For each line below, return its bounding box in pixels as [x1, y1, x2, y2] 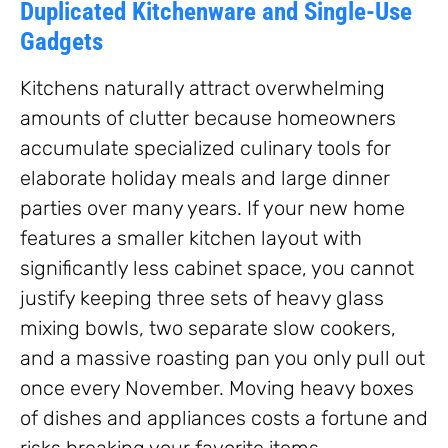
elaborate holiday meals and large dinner [20, 166, 390, 191]
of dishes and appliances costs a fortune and [20, 406, 428, 431]
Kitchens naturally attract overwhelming [20, 76, 385, 101]
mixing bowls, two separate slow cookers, [20, 316, 396, 341]
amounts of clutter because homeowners [20, 106, 396, 131]
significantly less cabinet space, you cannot [20, 256, 414, 281]
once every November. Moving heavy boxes [20, 376, 414, 401]
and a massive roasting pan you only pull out [20, 346, 425, 371]
